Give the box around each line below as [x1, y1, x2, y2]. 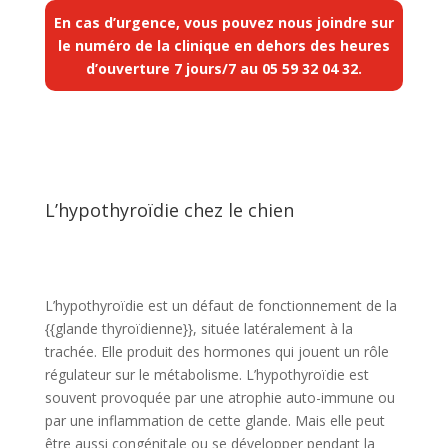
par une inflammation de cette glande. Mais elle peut [44, 410, 385, 430]
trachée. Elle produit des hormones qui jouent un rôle [44, 341, 389, 361]
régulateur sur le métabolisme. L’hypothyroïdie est [44, 364, 369, 384]
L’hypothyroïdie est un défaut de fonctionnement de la [44, 295, 397, 315]
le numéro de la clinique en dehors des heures [57, 35, 390, 55]
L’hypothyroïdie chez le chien [44, 197, 294, 222]
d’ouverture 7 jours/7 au [85, 58, 262, 78]
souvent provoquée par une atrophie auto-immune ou [44, 387, 395, 407]
